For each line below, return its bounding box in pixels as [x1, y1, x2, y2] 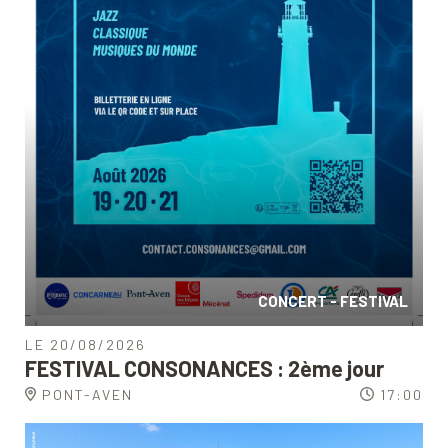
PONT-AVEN [41, 385, 133, 403]
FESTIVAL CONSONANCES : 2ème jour [25, 354, 384, 381]
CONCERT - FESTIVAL [258, 291, 408, 310]
